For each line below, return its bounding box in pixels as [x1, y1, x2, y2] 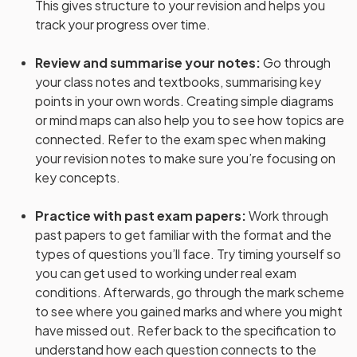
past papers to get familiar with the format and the [35, 226, 331, 243]
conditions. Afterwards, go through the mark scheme [35, 284, 344, 300]
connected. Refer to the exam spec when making [35, 131, 326, 147]
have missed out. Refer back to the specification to [35, 322, 336, 339]
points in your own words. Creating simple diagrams [35, 92, 334, 109]
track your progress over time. [35, 16, 210, 33]
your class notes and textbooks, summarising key [35, 73, 321, 90]
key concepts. [35, 169, 120, 186]
